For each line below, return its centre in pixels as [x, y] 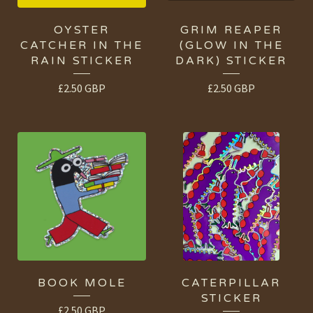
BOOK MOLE [82, 283]
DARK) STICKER [231, 61]
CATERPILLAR [231, 283]
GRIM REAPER [231, 30]
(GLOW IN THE [231, 46]
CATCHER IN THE [82, 46]
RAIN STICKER [82, 61]
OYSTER [82, 30]
